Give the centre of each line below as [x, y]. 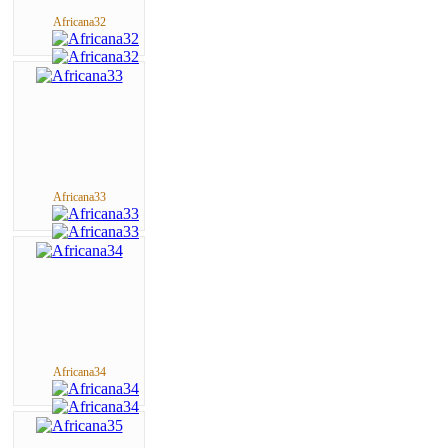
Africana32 [79, 21]
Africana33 [79, 196]
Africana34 [79, 371]
